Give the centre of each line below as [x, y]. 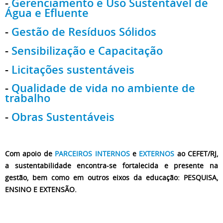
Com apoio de [30, 154]
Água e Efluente [47, 13]
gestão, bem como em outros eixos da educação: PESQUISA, [111, 178]
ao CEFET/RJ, [196, 154]
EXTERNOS [157, 154]
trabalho [28, 98]
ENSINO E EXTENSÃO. [41, 190]
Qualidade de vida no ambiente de [103, 88]
